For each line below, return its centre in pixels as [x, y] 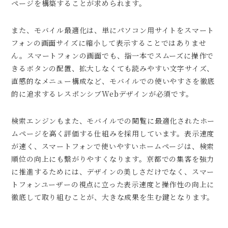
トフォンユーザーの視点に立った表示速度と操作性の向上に [113, 184]
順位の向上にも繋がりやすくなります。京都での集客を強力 [113, 159]
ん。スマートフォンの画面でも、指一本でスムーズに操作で [113, 56]
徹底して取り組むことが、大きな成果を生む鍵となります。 [113, 197]
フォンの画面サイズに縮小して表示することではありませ [109, 43]
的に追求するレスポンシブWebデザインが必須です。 [102, 94]
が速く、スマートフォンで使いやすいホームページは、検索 [113, 146]
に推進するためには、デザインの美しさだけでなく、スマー [113, 172]
